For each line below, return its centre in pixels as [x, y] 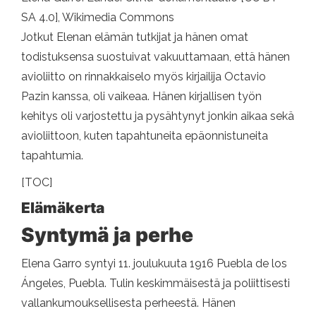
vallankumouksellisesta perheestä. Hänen [128, 303]
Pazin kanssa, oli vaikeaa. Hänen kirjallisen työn [141, 96]
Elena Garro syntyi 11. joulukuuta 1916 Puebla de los [154, 263]
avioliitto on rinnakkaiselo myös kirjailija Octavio [144, 76]
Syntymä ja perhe [107, 235]
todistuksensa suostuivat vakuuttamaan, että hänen [156, 56]
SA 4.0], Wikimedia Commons [98, 17]
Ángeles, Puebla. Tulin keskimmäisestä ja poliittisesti [156, 283]
